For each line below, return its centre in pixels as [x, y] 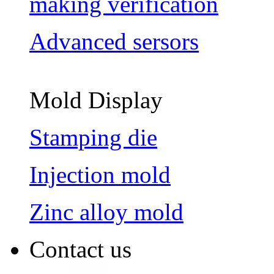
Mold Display [96, 100]
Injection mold [100, 174]
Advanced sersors [114, 41]
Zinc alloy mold [106, 212]
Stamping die [93, 137]
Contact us [80, 249]
